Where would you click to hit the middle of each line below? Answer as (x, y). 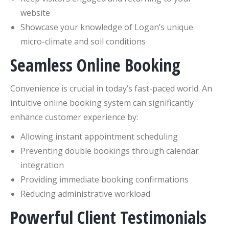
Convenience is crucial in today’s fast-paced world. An (111, 88)
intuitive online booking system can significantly (102, 102)
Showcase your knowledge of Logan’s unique (107, 27)
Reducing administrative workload (85, 193)
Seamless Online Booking (95, 65)
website (35, 13)
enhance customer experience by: (74, 117)
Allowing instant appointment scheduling (99, 136)
